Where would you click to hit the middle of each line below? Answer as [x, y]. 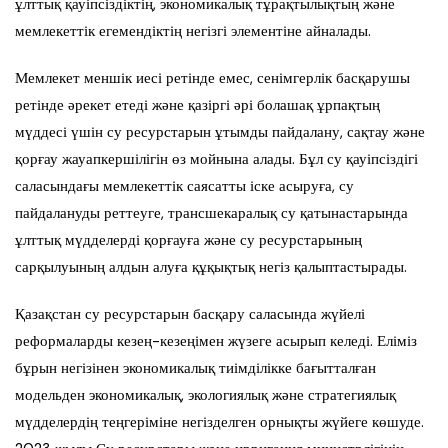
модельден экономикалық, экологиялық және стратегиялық [205, 395]
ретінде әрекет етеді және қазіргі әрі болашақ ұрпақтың [197, 105]
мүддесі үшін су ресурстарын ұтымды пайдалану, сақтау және [220, 132]
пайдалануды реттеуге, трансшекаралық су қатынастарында [211, 213]
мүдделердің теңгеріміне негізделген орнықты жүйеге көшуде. [219, 422]
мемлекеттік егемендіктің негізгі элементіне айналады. [193, 31]
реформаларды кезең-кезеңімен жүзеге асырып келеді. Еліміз [216, 341]
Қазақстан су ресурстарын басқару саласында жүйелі [190, 314]
